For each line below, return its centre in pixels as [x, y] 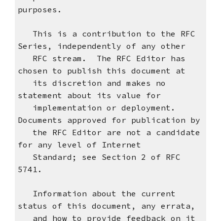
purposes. [40, 10]
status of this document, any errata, [106, 206]
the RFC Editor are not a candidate [109, 132]
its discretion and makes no [92, 83]
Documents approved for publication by [109, 120]
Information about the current [96, 194]
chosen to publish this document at [101, 71]
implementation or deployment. [99, 108]
